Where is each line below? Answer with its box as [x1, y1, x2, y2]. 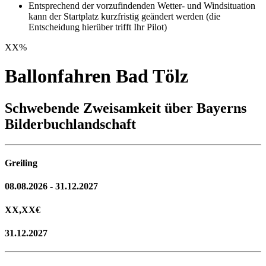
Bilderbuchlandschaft [5, 116, 136, 132]
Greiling [5, 158, 37, 169]
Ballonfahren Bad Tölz [5, 65, 188, 87]
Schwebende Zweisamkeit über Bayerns [5, 100, 246, 116]
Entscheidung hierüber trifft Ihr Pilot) [28, 22, 167, 32]
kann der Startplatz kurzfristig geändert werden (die [28, 11, 220, 21]
